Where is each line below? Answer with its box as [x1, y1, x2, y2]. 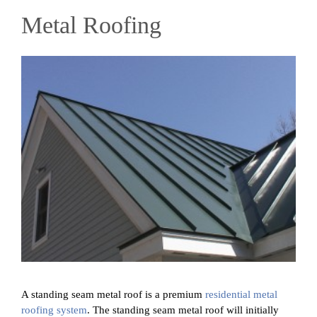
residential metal [202, 289, 277, 300]
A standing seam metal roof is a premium [21, 289, 202, 300]
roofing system [21, 304, 87, 316]
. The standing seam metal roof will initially [87, 304, 279, 316]
